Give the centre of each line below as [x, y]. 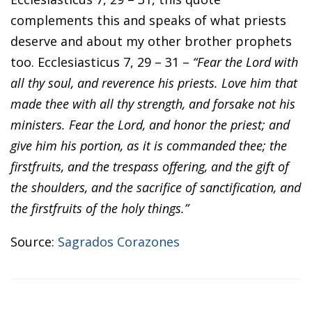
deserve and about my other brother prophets [151, 41]
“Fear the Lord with [245, 62]
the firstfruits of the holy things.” [100, 208]
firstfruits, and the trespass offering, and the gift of [150, 166]
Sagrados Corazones [119, 241]
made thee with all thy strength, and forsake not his [153, 103]
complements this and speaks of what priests [148, 20]
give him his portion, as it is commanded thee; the [149, 145]
